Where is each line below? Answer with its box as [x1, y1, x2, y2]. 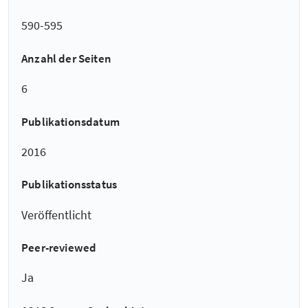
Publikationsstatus [21, 177, 118, 192]
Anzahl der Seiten [21, 51, 111, 67]
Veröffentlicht [21, 206, 91, 223]
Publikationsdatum [21, 113, 120, 129]
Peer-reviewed [21, 240, 97, 256]
